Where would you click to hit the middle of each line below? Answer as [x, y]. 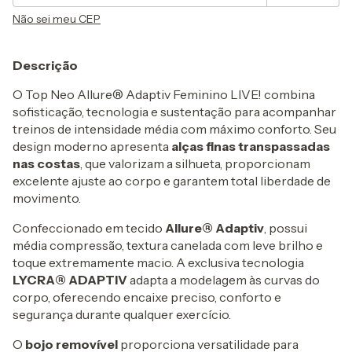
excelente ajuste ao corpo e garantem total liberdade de [172, 181]
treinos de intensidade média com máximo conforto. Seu [174, 129]
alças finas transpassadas [251, 146]
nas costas [46, 163]
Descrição [45, 65]
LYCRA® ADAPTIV [70, 280]
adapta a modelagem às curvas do [224, 280]
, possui [286, 228]
